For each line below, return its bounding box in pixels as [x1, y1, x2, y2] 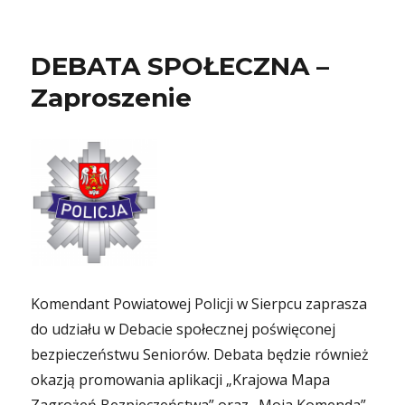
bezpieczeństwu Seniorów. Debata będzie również [31, 344, 370, 364]
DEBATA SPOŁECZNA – [31, 51, 330, 81]
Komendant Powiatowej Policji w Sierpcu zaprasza [31, 294, 368, 314]
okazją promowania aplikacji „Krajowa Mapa [31, 370, 331, 390]
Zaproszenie [31, 82, 193, 113]
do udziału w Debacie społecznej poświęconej [31, 319, 336, 339]
